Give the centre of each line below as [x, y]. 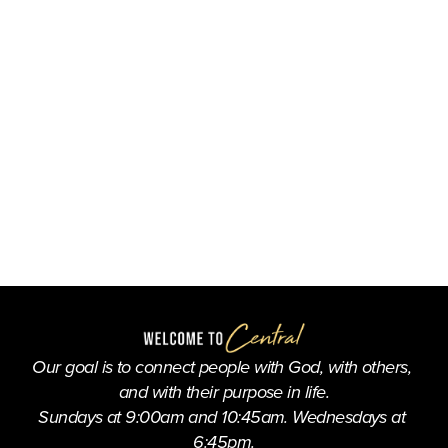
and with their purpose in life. [224, 393]
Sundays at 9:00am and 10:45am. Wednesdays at [222, 418]
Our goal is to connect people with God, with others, [222, 368]
